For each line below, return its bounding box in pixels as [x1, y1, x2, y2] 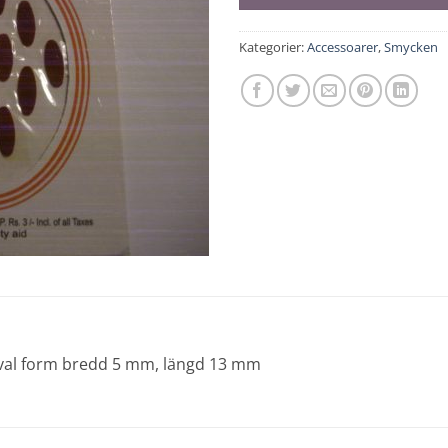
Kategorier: [239, 37, 307, 56]
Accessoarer [307, 37, 378, 56]
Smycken [384, 37, 438, 56]
